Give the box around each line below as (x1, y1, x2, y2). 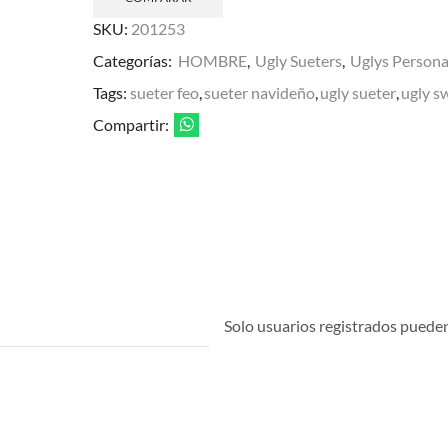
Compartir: (92, 114, 169, 134)
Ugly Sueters (254, 50, 342, 70)
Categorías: (92, 50, 175, 70)
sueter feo (129, 82, 199, 102)
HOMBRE (177, 50, 247, 70)
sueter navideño (203, 82, 315, 102)
